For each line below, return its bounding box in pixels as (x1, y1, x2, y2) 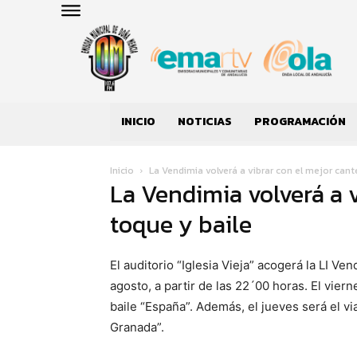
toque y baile (110, 206, 252, 242)
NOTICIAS (178, 113, 232, 131)
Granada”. (110, 319, 164, 335)
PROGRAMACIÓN (254, 113, 346, 131)
